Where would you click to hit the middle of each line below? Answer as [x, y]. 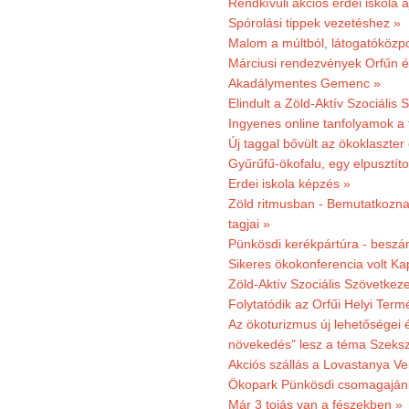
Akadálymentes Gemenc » [304, 83]
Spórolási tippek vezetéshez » [315, 23]
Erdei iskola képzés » [289, 184]
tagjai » [249, 224]
